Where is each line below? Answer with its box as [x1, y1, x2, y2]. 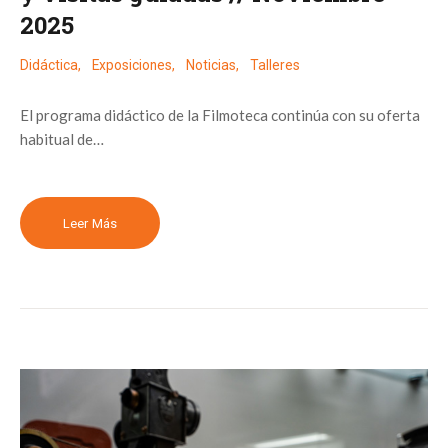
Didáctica [20, 57, 78, 74]
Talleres [250, 57, 300, 74]
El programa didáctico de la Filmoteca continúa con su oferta [20, 106, 420, 125]
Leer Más [62, 215, 117, 231]
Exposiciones [92, 57, 172, 74]
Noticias [186, 57, 236, 74]
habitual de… [20, 130, 104, 149]
